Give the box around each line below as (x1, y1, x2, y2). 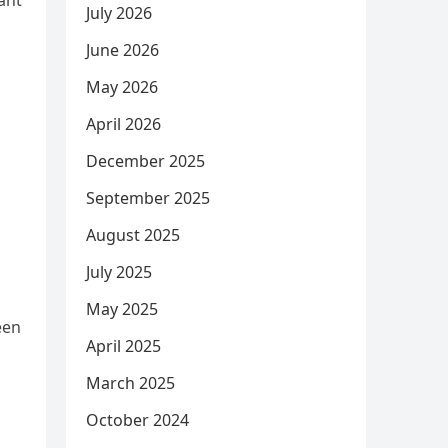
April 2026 (86, 113, 161, 135)
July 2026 (86, 2, 152, 24)
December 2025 (86, 150, 205, 172)
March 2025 (86, 372, 175, 394)
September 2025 (86, 187, 210, 209)
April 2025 (86, 335, 161, 357)
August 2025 (86, 224, 180, 246)
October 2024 (86, 409, 189, 431)
